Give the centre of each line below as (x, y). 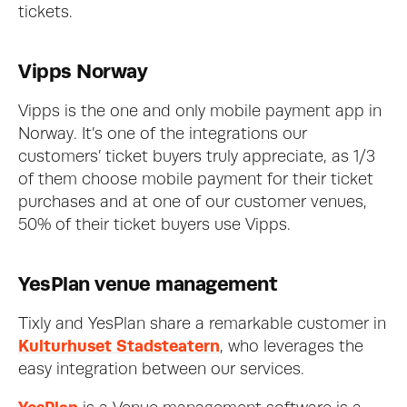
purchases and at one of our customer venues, (193, 203)
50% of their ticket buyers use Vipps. (157, 225)
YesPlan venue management (148, 285)
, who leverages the (292, 347)
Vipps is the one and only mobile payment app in (200, 112)
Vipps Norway (83, 72)
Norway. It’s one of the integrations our (163, 134)
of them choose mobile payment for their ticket (196, 180)
